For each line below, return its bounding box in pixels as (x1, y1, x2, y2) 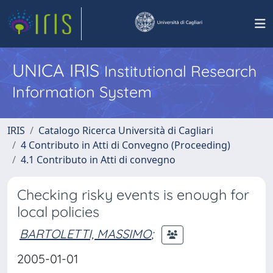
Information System (12, 82, 152, 101)
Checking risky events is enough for (17, 186, 249, 204)
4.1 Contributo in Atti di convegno (21, 153, 175, 166)
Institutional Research (104, 62, 257, 80)
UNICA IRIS (12, 59, 104, 81)
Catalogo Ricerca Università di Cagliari (38, 124, 213, 137)
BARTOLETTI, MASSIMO (19, 225, 151, 241)
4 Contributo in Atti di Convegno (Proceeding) (21, 138, 230, 152)
